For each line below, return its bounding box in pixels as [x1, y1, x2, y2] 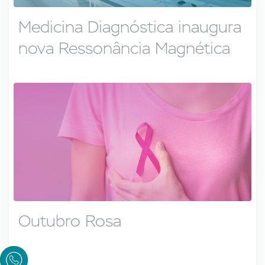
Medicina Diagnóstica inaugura [18, 17, 241, 37]
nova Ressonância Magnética [18, 38, 230, 59]
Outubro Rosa [18, 211, 121, 231]
